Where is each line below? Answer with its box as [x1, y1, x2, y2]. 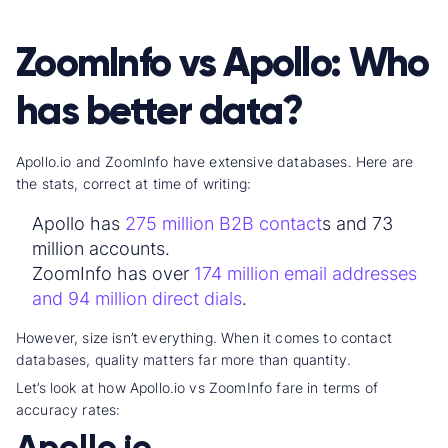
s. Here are [340, 153, 414, 171]
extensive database [209, 153, 341, 171]
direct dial [152, 288, 233, 310]
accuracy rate [16, 401, 110, 419]
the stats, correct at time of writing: [16, 175, 252, 193]
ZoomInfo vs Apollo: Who [16, 38, 429, 88]
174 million [194, 263, 284, 285]
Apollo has [32, 213, 125, 235]
